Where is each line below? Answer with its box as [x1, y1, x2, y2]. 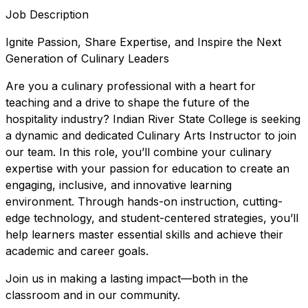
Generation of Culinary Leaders [5, 51, 169, 65]
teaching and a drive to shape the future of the [5, 95, 250, 109]
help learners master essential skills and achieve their [5, 227, 283, 241]
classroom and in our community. [5, 287, 180, 302]
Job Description [5, 7, 89, 21]
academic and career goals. [5, 243, 148, 258]
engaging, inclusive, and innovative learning [5, 177, 232, 192]
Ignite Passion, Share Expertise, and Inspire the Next [5, 34, 281, 49]
